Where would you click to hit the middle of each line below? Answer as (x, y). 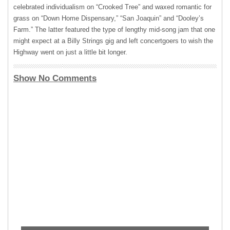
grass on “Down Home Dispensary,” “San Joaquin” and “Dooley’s (109, 18)
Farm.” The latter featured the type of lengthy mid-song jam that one (114, 30)
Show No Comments (55, 78)
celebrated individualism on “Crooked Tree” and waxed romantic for (112, 7)
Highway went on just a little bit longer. (71, 52)
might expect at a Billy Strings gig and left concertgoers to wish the (113, 41)
